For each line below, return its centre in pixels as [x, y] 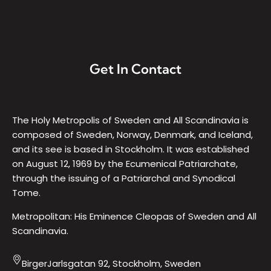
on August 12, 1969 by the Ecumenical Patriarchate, [125, 163]
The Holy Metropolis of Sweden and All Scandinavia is [130, 120]
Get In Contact [135, 69]
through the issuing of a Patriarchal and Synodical [124, 178]
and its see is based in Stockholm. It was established [131, 149]
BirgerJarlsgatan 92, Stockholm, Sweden [111, 263]
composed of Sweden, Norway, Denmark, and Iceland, [132, 134]
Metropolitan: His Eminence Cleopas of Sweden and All [134, 216]
